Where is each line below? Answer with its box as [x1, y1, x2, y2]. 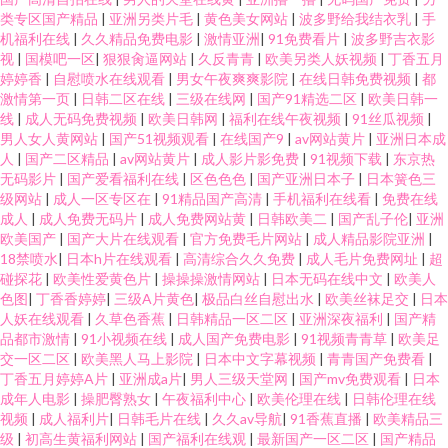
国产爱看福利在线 [67, 170, 182, 187]
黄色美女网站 [204, 10, 291, 27]
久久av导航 [212, 410, 282, 427]
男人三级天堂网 [190, 370, 291, 387]
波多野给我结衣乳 [299, 10, 414, 27]
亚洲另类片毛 [109, 10, 196, 27]
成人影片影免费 [201, 150, 302, 167]
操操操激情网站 [162, 270, 263, 287]
